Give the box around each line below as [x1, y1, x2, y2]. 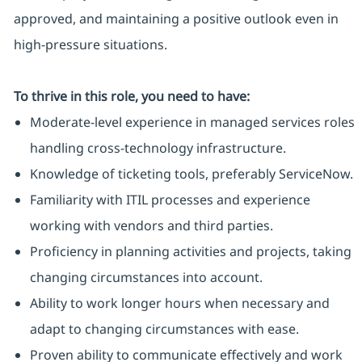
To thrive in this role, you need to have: [13, 87, 250, 106]
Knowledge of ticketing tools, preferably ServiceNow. [29, 165, 353, 183]
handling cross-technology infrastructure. [29, 139, 286, 158]
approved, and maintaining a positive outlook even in [13, 10, 339, 28]
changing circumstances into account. [29, 268, 263, 287]
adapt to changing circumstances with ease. [29, 320, 299, 339]
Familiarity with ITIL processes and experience [29, 191, 310, 209]
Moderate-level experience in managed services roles [29, 113, 355, 132]
